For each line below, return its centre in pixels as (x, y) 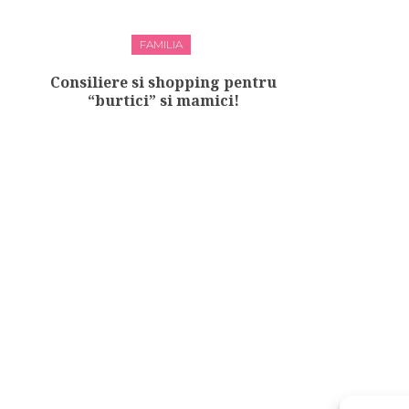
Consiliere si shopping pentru (163, 83)
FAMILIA (161, 45)
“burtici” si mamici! (163, 101)
